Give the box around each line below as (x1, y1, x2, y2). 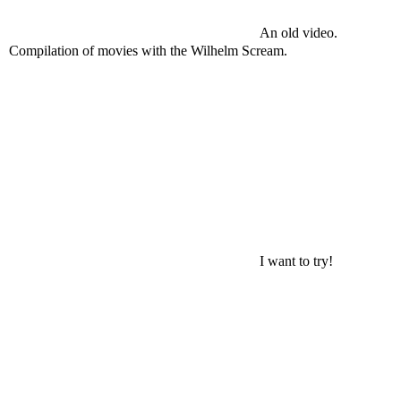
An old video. (260, 25, 337, 40)
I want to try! (260, 253, 333, 269)
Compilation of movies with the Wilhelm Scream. (9, 43, 287, 58)
